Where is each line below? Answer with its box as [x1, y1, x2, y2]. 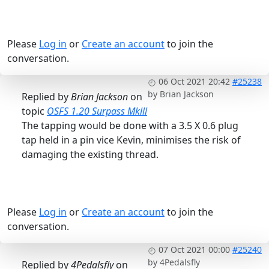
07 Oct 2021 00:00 [159, 244, 230, 256]
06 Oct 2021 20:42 [159, 76, 230, 88]
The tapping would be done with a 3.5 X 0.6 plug [22, 119, 238, 133]
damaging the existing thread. [22, 148, 159, 162]
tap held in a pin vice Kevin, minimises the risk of [22, 133, 241, 147]
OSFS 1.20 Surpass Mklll [47, 104, 147, 118]
